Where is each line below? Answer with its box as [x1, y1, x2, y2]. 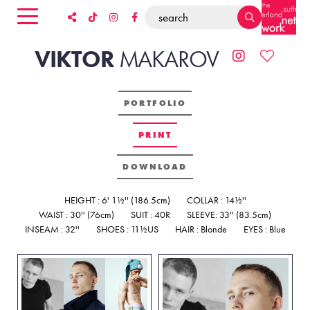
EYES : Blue [243, 223, 286, 235]
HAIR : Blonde [174, 223, 227, 235]
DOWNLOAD [122, 161, 188, 172]
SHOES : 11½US [95, 223, 158, 235]
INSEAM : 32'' [24, 223, 80, 235]
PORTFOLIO [123, 98, 187, 109]
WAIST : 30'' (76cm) [39, 208, 114, 221]
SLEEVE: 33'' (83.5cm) [187, 208, 271, 221]
